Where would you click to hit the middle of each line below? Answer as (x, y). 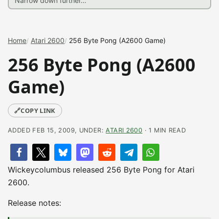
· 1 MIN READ (164, 130)
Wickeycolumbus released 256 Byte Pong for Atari (101, 170)
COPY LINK (38, 110)
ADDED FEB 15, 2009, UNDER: (57, 130)
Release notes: (34, 203)
